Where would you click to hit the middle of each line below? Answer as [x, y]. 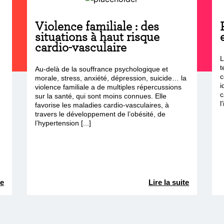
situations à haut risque [97, 36]
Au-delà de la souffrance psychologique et [101, 69]
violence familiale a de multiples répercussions [108, 87]
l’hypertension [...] [63, 123]
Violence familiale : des [97, 26]
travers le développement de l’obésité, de [100, 114]
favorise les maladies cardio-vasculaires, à [102, 105]
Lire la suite [169, 182]
